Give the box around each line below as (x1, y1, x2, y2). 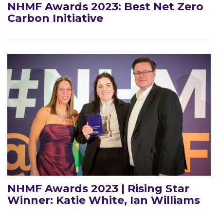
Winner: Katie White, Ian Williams (7, 194, 200, 207)
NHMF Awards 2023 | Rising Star (7, 182, 189, 195)
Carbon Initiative (7, 12, 103, 25)
